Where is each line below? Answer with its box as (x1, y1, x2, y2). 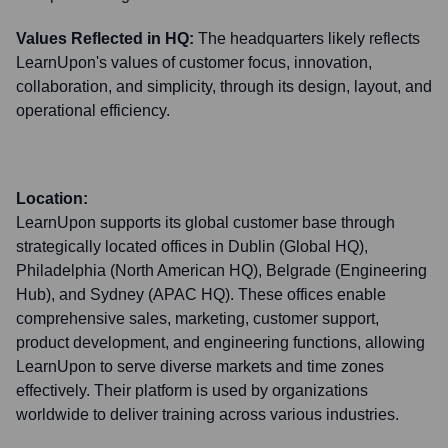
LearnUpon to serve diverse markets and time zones (16, 358, 384, 375)
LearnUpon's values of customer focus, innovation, (16, 54, 372, 71)
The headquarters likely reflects (198, 30, 420, 47)
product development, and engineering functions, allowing (16, 334, 425, 351)
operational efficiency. (16, 102, 170, 119)
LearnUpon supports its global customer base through (16, 214, 395, 231)
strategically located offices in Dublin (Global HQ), (16, 238, 368, 255)
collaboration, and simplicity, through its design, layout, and (16, 78, 432, 95)
